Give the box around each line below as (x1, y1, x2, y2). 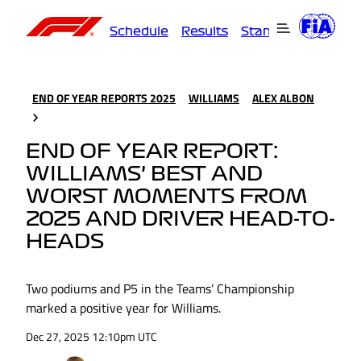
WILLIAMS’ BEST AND (26, 164, 263, 185)
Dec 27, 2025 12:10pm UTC (26, 328, 157, 346)
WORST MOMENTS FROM (26, 187, 307, 207)
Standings (241, 25, 305, 37)
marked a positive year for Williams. (26, 298, 221, 318)
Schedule (110, 25, 168, 37)
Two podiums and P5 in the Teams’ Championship (26, 279, 294, 299)
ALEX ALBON (252, 89, 314, 106)
